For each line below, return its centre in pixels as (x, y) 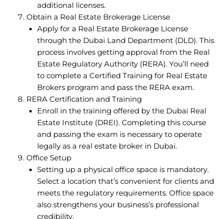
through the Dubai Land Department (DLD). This (125, 40)
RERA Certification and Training (84, 99)
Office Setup (49, 158)
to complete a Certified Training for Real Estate (122, 76)
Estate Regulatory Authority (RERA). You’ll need (123, 64)
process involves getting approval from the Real (123, 52)
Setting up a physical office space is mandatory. (123, 169)
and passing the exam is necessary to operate (119, 134)
